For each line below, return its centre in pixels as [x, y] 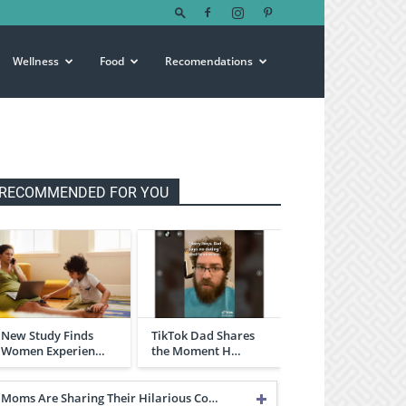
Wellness [36, 61]
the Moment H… [196, 350]
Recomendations [209, 61]
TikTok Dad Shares [203, 335]
